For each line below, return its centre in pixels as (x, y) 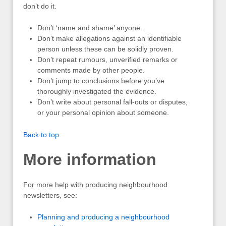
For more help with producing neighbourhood (95, 184)
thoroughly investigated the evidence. (97, 92)
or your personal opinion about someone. (103, 113)
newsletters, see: (50, 195)
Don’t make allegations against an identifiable (109, 39)
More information (90, 160)
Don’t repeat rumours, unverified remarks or (107, 60)
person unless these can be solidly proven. (105, 49)
